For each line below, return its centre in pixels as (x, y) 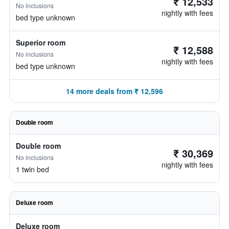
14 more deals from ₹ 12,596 (114, 91)
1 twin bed (32, 169)
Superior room (41, 42)
